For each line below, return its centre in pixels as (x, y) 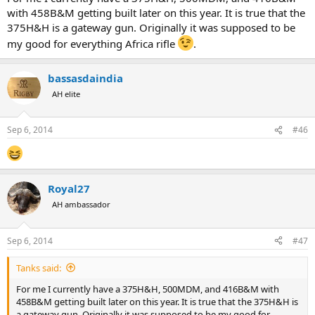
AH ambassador (81, 204)
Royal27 (69, 188)
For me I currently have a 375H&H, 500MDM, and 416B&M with (148, 289)
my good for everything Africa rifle (92, 43)
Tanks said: (39, 268)
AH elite (66, 94)
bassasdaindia (85, 78)
